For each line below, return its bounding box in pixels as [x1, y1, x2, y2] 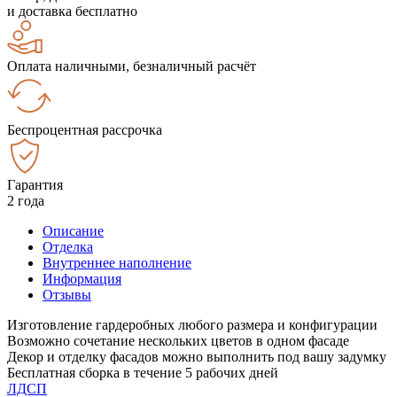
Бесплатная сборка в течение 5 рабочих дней [7, 364, 278, 380]
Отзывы [43, 286, 91, 302]
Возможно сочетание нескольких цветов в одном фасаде [7, 332, 349, 348]
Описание [43, 222, 104, 238]
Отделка [43, 238, 93, 254]
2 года [7, 192, 44, 208]
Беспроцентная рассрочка [7, 121, 162, 137]
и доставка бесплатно [7, 3, 137, 19]
